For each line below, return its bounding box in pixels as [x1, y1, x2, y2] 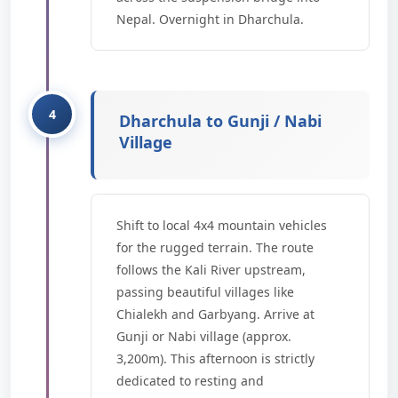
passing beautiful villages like [116, 283, 294, 300]
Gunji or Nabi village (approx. [116, 328, 291, 345]
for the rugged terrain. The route [116, 239, 314, 256]
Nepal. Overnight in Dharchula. [116, 11, 304, 28]
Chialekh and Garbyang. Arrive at [116, 306, 314, 322]
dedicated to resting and [116, 372, 264, 389]
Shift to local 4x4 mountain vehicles [116, 217, 327, 234]
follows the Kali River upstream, [116, 261, 306, 278]
